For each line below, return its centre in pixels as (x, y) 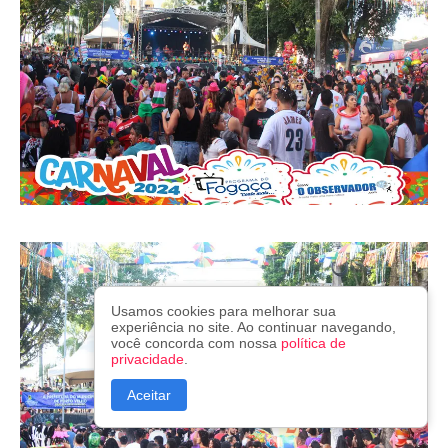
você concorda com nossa (196, 343)
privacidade (147, 359)
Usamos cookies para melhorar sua (223, 311)
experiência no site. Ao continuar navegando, (253, 327)
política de (313, 343)
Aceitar (149, 395)
